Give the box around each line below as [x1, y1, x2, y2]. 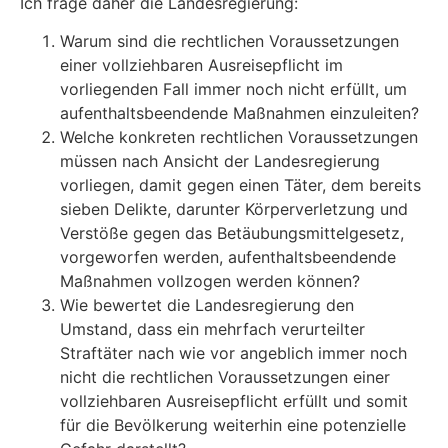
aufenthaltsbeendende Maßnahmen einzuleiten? [60, 103, 419, 124]
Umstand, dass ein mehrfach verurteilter [60, 319, 365, 340]
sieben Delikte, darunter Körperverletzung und [60, 199, 408, 220]
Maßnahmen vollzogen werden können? [60, 271, 360, 292]
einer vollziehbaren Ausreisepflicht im [60, 55, 343, 76]
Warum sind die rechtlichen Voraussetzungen [60, 31, 399, 52]
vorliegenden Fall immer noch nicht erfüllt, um [60, 79, 407, 100]
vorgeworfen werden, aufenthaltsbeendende [60, 247, 396, 268]
